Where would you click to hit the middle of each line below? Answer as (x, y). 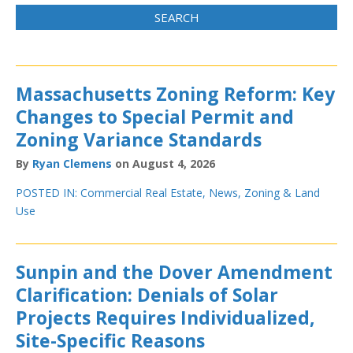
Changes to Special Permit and (155, 117)
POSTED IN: (48, 192)
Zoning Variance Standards (139, 139)
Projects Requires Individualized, (165, 317)
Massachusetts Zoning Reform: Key (175, 94)
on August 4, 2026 (163, 163)
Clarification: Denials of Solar (147, 294)
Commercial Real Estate (141, 192)
